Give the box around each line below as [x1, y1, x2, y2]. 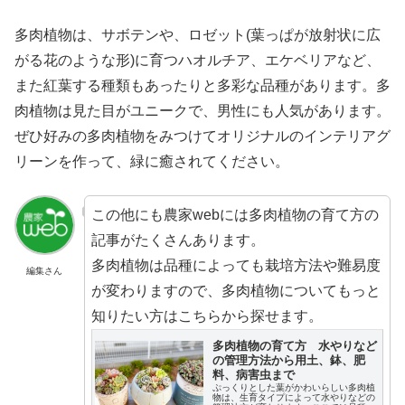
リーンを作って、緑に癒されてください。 [14, 154, 289, 170]
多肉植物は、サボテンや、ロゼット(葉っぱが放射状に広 [14, 27, 381, 43]
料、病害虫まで [212, 367, 295, 381]
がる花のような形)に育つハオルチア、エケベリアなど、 [14, 52, 381, 69]
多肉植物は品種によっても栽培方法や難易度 [90, 257, 381, 273]
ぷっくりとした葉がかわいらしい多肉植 [212, 381, 375, 392]
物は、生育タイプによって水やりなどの [212, 391, 375, 402]
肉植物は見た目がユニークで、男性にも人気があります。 [14, 103, 391, 119]
